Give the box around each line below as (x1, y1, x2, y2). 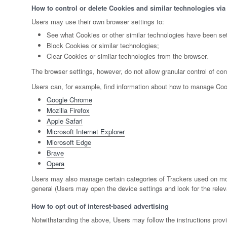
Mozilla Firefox (47, 105, 90, 116)
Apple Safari (47, 116, 83, 126)
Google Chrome (47, 95, 92, 105)
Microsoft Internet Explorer (47, 127, 125, 137)
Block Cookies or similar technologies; (47, 41, 159, 51)
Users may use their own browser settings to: (31, 17, 164, 27)
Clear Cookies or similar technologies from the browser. (47, 51, 208, 61)
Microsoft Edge (47, 137, 91, 147)
